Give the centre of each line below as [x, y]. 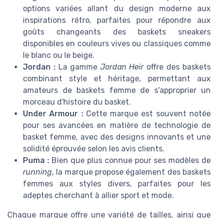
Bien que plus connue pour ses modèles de [130, 160]
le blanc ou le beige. [59, 55]
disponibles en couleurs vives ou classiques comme [117, 43]
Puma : [36, 160]
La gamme [78, 67]
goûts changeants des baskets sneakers [117, 32]
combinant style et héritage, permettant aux [117, 78]
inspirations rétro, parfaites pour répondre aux [117, 20]
